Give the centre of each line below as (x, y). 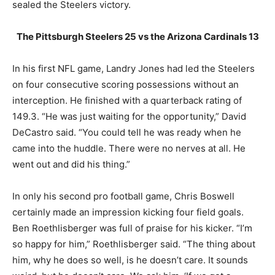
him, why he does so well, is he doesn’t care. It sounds (130, 260)
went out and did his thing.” (71, 165)
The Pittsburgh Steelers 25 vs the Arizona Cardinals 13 (137, 37)
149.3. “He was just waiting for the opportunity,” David (129, 117)
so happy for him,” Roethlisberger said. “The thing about (134, 244)
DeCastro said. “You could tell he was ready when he (127, 133)
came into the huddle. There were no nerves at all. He (129, 149)
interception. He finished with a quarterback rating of (127, 101)
